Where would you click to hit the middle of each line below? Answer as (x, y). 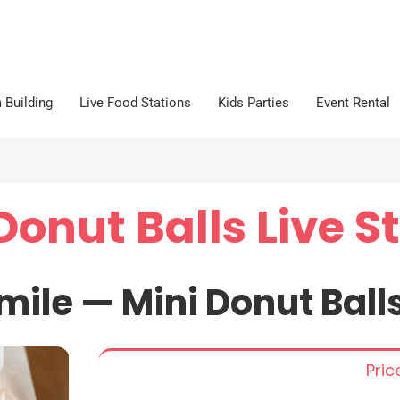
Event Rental (353, 103)
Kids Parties (254, 103)
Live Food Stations (135, 103)
